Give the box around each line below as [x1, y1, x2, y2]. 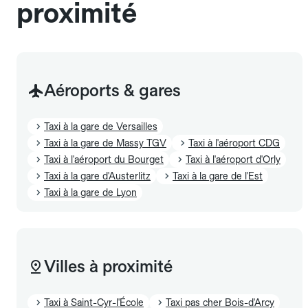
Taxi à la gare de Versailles [44, 120, 157, 132]
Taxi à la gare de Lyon [44, 186, 137, 198]
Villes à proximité [44, 256, 173, 276]
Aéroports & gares [44, 80, 181, 100]
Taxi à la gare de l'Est [173, 170, 263, 181]
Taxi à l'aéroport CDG [188, 137, 280, 148]
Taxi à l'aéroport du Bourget [44, 153, 164, 165]
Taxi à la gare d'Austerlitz [44, 170, 151, 181]
